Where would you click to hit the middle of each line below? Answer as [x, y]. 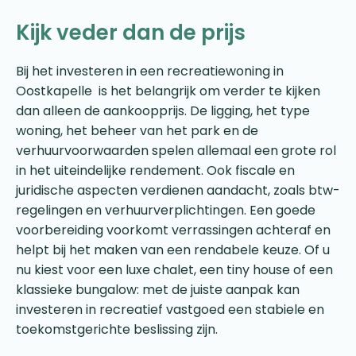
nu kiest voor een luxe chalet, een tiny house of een [174, 269]
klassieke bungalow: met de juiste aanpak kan [158, 289]
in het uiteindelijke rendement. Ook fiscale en [155, 170]
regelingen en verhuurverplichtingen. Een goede [166, 210]
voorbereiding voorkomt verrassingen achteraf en [173, 230]
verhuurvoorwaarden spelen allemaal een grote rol [176, 150]
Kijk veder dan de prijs [131, 32]
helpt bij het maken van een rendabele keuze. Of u [173, 250]
